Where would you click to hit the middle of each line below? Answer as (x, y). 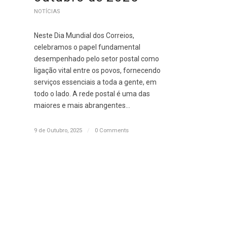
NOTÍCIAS (47, 12)
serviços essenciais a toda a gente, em (95, 82)
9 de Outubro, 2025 (58, 130)
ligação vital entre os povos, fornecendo (97, 71)
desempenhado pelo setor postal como (97, 59)
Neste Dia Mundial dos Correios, (84, 36)
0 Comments (112, 130)
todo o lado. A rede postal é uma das (92, 94)
